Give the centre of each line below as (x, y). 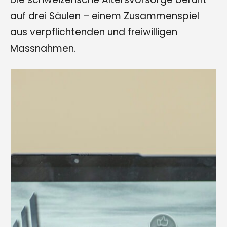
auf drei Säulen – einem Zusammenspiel (105, 16)
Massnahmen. (43, 48)
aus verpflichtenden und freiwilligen (94, 32)
